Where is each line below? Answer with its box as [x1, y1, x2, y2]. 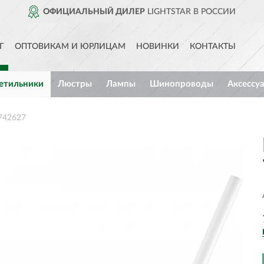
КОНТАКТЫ [190, 42, 236, 51]
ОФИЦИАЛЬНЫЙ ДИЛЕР [43, 8, 146, 16]
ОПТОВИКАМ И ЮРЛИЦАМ [15, 42, 126, 51]
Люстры [57, 80, 92, 88]
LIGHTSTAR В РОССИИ [145, 8, 236, 16]
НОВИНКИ [136, 42, 179, 51]
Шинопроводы [149, 80, 213, 88]
